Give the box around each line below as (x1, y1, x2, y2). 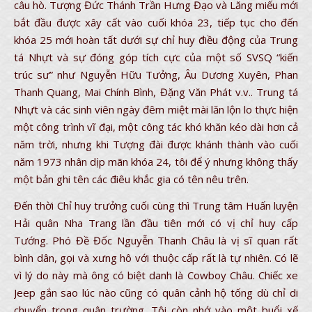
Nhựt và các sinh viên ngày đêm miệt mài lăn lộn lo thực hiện (14, 102, 298, 116)
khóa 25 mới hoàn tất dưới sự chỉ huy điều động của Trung (14, 33, 298, 47)
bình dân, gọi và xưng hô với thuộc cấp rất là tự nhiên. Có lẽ (14, 251, 298, 265)
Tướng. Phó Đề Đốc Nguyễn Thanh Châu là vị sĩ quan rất (14, 233, 298, 247)
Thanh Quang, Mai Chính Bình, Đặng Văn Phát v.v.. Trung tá (14, 85, 298, 99)
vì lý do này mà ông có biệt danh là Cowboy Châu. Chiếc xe (14, 268, 298, 282)
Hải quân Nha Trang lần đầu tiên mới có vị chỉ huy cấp (14, 216, 298, 230)
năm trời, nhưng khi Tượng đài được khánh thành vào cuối (14, 137, 298, 151)
